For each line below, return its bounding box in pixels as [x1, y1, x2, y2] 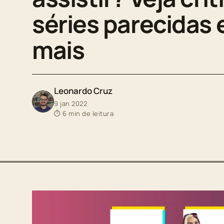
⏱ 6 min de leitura [54, 108, 114, 118]
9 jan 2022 [54, 98, 87, 108]
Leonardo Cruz [54, 84, 112, 96]
